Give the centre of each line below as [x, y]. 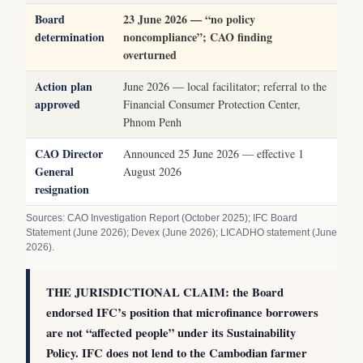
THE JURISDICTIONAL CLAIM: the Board [165, 292]
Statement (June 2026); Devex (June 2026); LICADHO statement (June [181, 232]
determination [70, 36]
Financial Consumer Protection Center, [212, 104]
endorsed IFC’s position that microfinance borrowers [182, 312]
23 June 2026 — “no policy [189, 19]
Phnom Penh [152, 122]
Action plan [64, 86]
